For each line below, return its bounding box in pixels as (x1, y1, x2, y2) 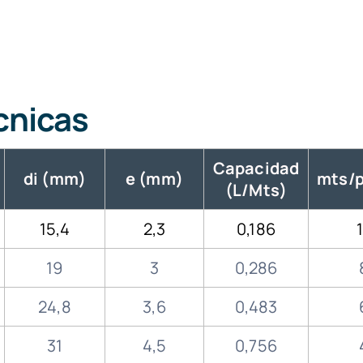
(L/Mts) (224, 179, 288, 201)
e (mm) (126, 168, 183, 190)
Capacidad (212, 157, 300, 179)
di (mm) (23, 168, 87, 190)
